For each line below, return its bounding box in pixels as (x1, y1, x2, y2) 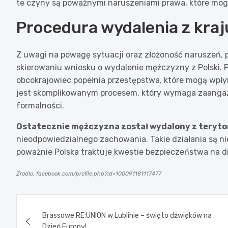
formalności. (16, 100, 64, 110)
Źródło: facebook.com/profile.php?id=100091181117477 (16, 170, 161, 177)
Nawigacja (16, 194, 96, 214)
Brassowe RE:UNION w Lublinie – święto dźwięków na (42, 211, 212, 220)
